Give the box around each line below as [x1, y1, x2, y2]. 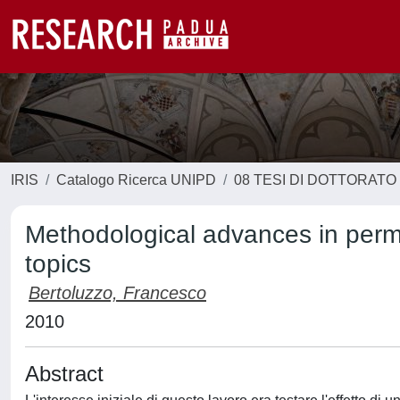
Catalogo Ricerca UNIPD [56, 172, 216, 187]
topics [25, 250, 91, 278]
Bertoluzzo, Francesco [29, 283, 206, 303]
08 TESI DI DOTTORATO [234, 172, 396, 187]
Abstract [25, 362, 104, 386]
